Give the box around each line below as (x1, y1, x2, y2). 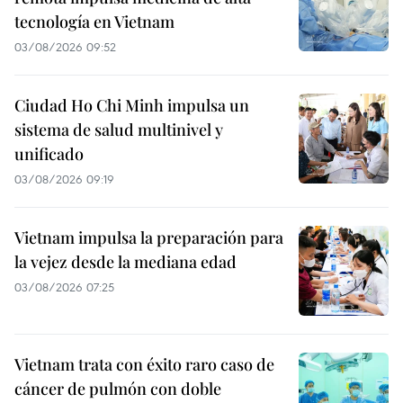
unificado (14, 143, 84, 166)
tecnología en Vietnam (14, 11, 175, 33)
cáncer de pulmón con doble (14, 378, 221, 400)
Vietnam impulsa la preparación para (14, 227, 283, 249)
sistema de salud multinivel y (14, 119, 223, 141)
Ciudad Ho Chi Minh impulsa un (14, 94, 249, 117)
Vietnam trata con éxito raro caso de (14, 354, 274, 376)
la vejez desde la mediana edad (14, 251, 237, 273)
